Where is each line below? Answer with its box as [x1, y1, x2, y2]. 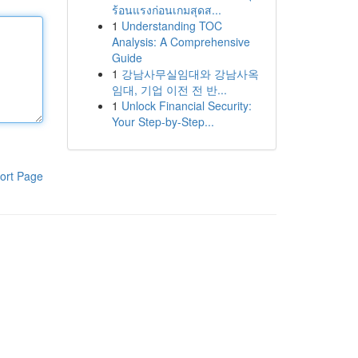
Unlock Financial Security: [121, 97, 252, 113]
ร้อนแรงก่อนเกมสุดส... [111, 2, 221, 18]
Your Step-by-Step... [111, 113, 214, 129]
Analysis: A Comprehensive [111, 34, 250, 50]
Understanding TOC [121, 18, 222, 34]
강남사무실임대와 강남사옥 [121, 66, 259, 82]
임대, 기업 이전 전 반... [111, 82, 227, 97]
